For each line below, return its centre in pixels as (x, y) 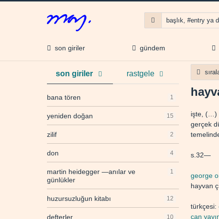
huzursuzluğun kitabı (79, 199)
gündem (150, 48)
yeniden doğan (70, 116)
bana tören (64, 98)
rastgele (140, 74)
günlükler (61, 180)
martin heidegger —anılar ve (91, 172)
